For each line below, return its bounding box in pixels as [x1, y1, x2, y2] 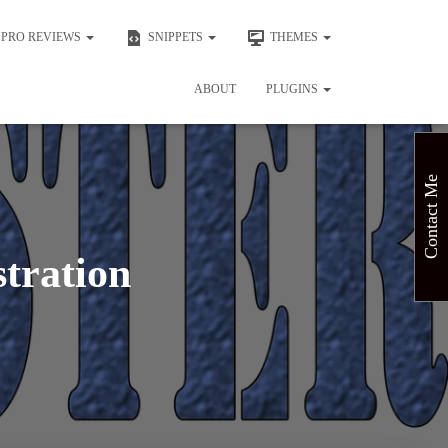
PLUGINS [266, 82, 321, 96]
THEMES [270, 30, 318, 44]
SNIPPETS [148, 30, 203, 44]
